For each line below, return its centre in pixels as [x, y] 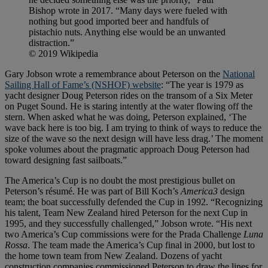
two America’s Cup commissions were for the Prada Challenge [124, 234]
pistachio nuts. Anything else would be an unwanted [127, 32]
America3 [199, 191]
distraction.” [51, 42]
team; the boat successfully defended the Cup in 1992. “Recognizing [134, 202]
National [239, 74]
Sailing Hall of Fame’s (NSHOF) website [83, 84]
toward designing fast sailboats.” [66, 160]
